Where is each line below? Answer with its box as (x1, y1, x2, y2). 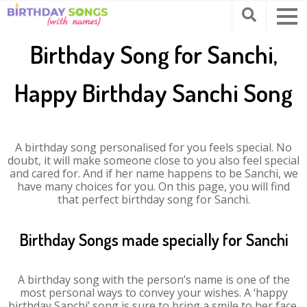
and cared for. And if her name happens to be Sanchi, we (9, 166, 298, 181)
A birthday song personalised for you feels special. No (15, 140, 292, 155)
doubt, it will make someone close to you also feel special (8, 153, 299, 168)
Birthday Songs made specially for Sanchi (19, 229, 288, 250)
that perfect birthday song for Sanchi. (57, 192, 250, 207)
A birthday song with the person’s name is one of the (17, 272, 290, 287)
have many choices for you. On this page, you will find (17, 179, 290, 194)
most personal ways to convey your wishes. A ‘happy (19, 285, 288, 300)
